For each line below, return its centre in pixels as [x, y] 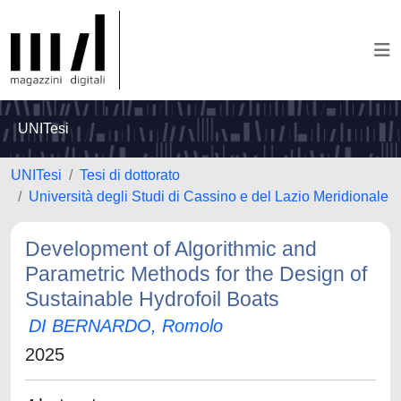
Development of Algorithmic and [171, 249]
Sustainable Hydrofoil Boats [152, 299]
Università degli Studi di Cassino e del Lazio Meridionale [209, 196]
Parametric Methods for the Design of [196, 274]
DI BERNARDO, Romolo [126, 326]
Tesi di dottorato [130, 175]
